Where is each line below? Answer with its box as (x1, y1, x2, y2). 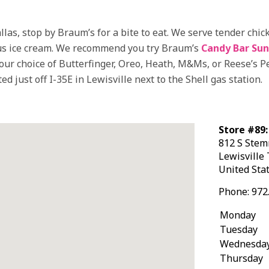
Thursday (220, 251, 263, 265)
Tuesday (220, 222, 258, 236)
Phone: (219, 184, 252, 198)
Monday (220, 208, 256, 222)
